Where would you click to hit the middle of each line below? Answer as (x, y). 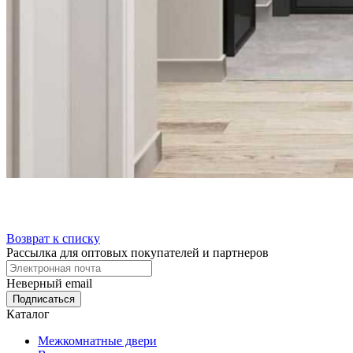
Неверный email (49, 283)
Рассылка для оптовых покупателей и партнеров (137, 252)
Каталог (28, 314)
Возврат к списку (53, 238)
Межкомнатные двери (97, 340)
